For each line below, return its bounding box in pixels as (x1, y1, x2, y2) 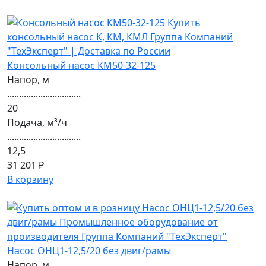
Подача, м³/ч (7, 116, 67, 129)
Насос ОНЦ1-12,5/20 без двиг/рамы (7, 244, 171, 257)
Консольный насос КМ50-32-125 (7, 59, 156, 72)
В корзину (7, 173, 53, 186)
